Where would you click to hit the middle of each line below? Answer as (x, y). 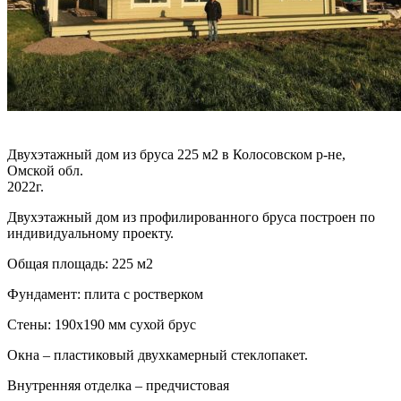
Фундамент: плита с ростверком (105, 294)
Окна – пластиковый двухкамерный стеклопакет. (158, 354)
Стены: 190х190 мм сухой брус (102, 324)
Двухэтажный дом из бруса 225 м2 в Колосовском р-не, (176, 154)
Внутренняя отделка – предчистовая (118, 385)
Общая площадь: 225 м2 (80, 263)
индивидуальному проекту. (90, 233)
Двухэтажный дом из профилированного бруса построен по (191, 217)
